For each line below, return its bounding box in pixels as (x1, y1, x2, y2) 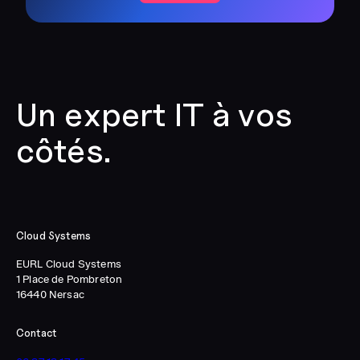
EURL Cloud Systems (16, 256, 121, 270)
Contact (16, 326, 57, 340)
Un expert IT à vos (16, 94, 292, 135)
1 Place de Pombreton (16, 272, 123, 285)
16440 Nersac (16, 287, 84, 301)
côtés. (16, 130, 112, 171)
